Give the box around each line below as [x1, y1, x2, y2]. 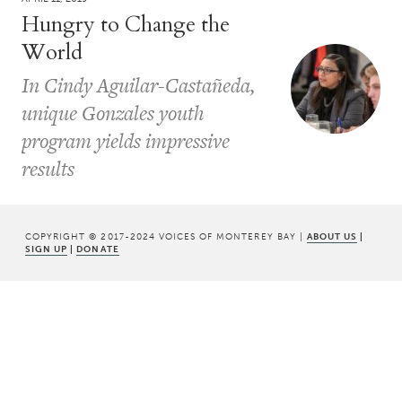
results [22, 153, 74, 183]
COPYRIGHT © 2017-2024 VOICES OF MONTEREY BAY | [25, 230, 307, 242]
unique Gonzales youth [22, 98, 205, 127]
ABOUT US [306, 230, 358, 242]
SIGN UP [25, 242, 68, 255]
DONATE [76, 242, 119, 255]
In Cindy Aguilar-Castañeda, [22, 70, 255, 100]
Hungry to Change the [22, 9, 230, 39]
